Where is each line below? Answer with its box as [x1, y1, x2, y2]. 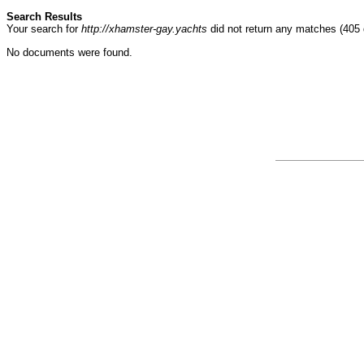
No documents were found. [6, 45, 132, 58]
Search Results [6, 11, 82, 24]
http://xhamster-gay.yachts [81, 23, 207, 36]
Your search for [6, 23, 81, 36]
